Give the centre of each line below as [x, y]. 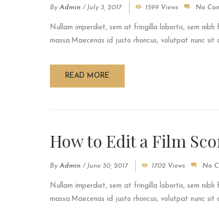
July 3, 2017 [104, 8]
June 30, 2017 [108, 166]
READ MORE [87, 76]
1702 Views [168, 166]
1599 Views [162, 8]
